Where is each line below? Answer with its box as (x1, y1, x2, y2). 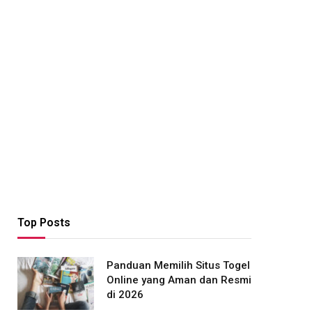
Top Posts (17, 216, 70, 229)
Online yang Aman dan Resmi (107, 274, 251, 286)
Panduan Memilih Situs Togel (107, 259, 250, 272)
